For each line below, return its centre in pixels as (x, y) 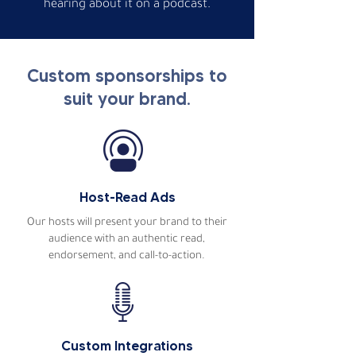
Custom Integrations (127, 346)
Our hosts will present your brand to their (127, 223)
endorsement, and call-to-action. (127, 256)
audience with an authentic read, (127, 240)
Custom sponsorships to (127, 76)
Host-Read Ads (127, 197)
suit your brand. (127, 99)
